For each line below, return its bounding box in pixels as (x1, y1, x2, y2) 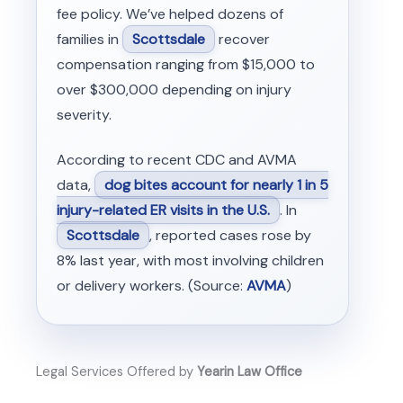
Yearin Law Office (197, 363, 302, 381)
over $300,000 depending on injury (56, 79, 291, 99)
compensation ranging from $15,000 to (56, 54, 315, 74)
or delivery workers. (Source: (56, 275, 246, 295)
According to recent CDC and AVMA (56, 149, 297, 169)
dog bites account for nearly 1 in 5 (103, 175, 328, 194)
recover (214, 29, 270, 49)
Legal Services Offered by (36, 363, 197, 381)
